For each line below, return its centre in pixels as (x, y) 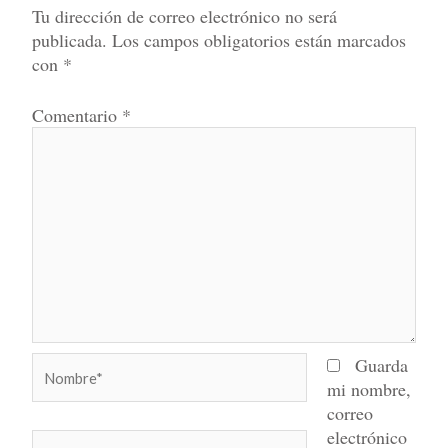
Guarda (381, 365)
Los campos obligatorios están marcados (259, 39)
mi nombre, (368, 389)
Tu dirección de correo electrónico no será (185, 15)
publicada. (70, 39)
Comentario (77, 114)
